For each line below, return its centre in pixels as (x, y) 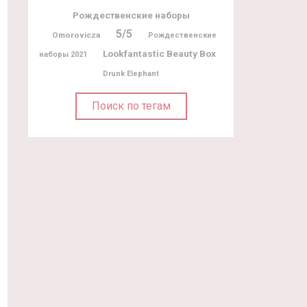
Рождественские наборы (131, 15)
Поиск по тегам (131, 106)
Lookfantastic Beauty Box (159, 53)
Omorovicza (76, 35)
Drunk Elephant (131, 73)
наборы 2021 (63, 54)
